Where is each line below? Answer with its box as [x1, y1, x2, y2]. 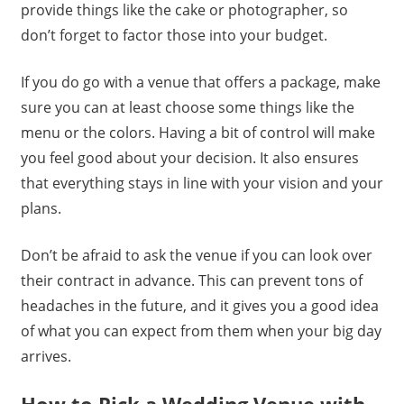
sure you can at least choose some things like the [20, 96, 354, 117]
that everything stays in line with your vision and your [20, 172, 383, 193]
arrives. [20, 345, 71, 366]
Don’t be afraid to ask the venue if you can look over [20, 244, 372, 265]
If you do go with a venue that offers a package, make [20, 71, 381, 92]
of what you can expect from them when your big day [20, 320, 381, 341]
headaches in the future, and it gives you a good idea [20, 295, 379, 316]
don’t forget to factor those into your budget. [20, 24, 327, 45]
